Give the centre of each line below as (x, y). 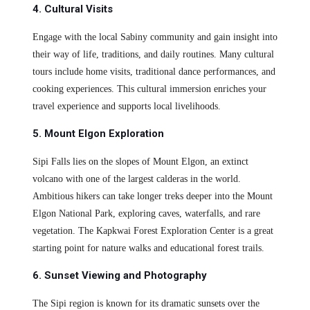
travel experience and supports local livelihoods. (126, 107)
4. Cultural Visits (72, 9)
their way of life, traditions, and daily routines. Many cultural (153, 55)
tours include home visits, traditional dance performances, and (154, 72)
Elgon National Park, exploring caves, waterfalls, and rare (146, 214)
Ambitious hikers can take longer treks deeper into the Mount (152, 197)
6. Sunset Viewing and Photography (119, 276)
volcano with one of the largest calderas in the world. (136, 179)
